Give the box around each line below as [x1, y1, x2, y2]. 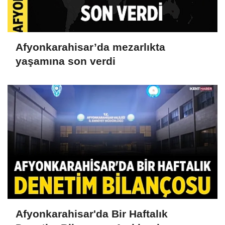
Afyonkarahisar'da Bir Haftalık [16, 207, 168, 219]
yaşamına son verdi [16, 55, 116, 67]
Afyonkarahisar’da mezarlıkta [16, 41, 165, 53]
